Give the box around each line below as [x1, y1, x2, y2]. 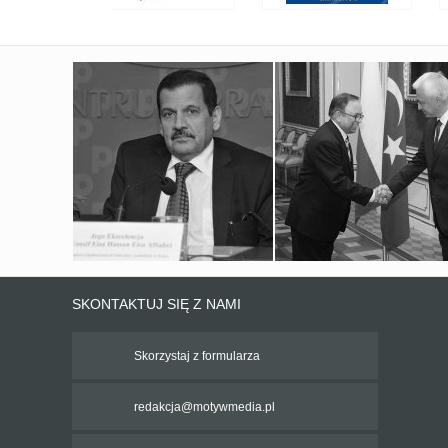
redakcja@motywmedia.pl [134, 399, 275, 414]
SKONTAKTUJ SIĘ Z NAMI [72, 296, 241, 312]
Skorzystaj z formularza [134, 348, 260, 363]
